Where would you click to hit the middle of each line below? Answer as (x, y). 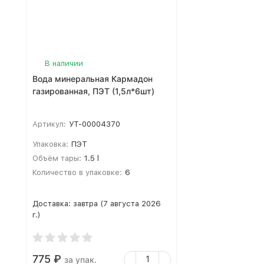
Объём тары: (57, 158)
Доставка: (53, 204)
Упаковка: (50, 144)
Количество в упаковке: (77, 172)
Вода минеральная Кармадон (93, 79)
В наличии (64, 63)
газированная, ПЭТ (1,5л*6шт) (93, 91)
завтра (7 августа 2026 (117, 204)
